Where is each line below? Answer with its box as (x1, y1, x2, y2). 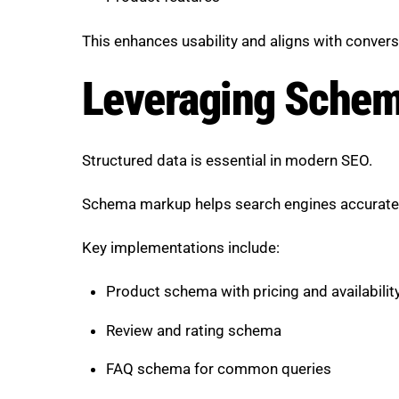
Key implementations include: (82, 238, 280, 256)
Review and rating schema (105, 321, 281, 339)
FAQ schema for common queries (105, 360, 331, 379)
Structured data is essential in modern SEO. (82, 151, 372, 170)
